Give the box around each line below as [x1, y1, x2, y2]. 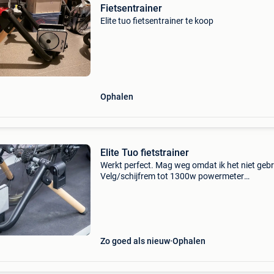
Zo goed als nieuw [100, 236, 170, 246]
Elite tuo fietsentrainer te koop [100, 16, 213, 26]
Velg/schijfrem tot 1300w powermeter [100, 171, 244, 181]
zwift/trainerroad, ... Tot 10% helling [100, 182, 235, 192]
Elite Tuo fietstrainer [100, 147, 189, 158]
